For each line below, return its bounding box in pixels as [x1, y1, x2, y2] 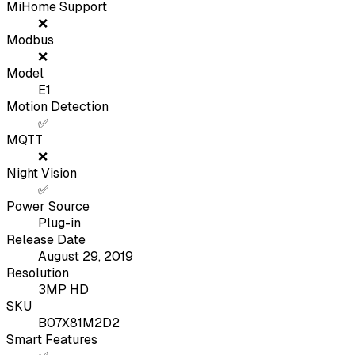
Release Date [6, 231, 86, 249]
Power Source [6, 198, 90, 216]
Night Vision [6, 165, 77, 182]
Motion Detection [6, 98, 109, 116]
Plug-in [38, 215, 81, 232]
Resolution [6, 265, 69, 282]
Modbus [6, 32, 54, 49]
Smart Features [6, 331, 97, 349]
